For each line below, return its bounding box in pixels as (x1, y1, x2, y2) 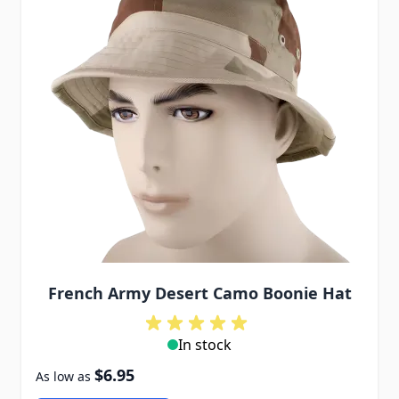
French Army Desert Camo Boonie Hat (47, 282, 352, 304)
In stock (178, 335, 232, 354)
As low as (36, 368, 91, 385)
